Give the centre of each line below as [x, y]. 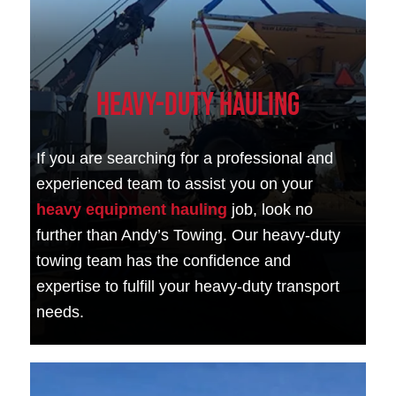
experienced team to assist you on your [175, 183]
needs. [61, 312]
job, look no [270, 209]
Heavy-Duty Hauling [198, 106]
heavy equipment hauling [132, 209]
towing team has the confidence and [164, 260]
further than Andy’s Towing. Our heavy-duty [189, 235]
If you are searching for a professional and [185, 158]
